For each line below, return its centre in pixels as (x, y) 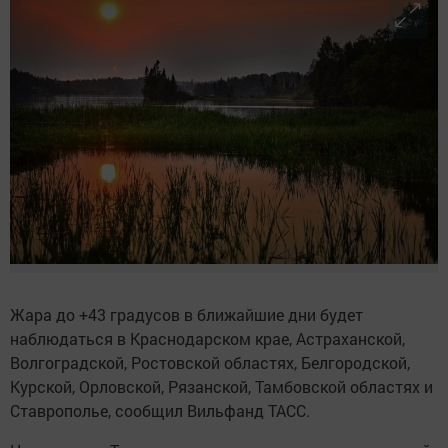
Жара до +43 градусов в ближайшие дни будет (186, 314)
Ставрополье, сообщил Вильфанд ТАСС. (160, 410)
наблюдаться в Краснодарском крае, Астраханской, (207, 338)
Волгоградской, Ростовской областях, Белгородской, (210, 362)
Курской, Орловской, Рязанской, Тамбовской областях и (221, 386)
